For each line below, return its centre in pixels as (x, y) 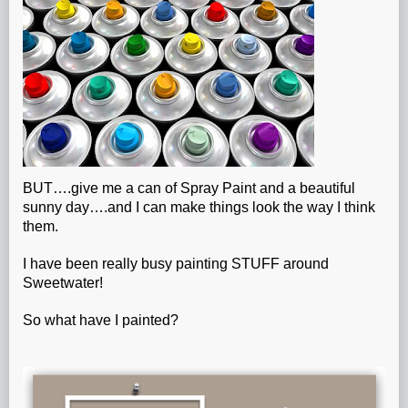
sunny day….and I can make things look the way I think (199, 208)
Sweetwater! (63, 283)
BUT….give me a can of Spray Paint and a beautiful (189, 189)
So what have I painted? (101, 321)
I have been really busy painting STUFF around (176, 264)
